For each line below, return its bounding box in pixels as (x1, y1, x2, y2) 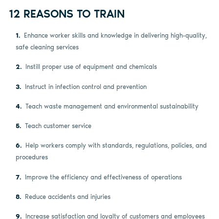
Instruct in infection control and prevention (24, 83, 147, 90)
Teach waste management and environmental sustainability (25, 102, 198, 110)
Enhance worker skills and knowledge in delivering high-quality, (23, 32, 207, 40)
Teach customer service (24, 122, 91, 130)
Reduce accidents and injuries (24, 193, 110, 200)
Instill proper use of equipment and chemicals (25, 63, 157, 71)
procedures (16, 153, 48, 161)
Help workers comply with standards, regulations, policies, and (25, 142, 207, 150)
